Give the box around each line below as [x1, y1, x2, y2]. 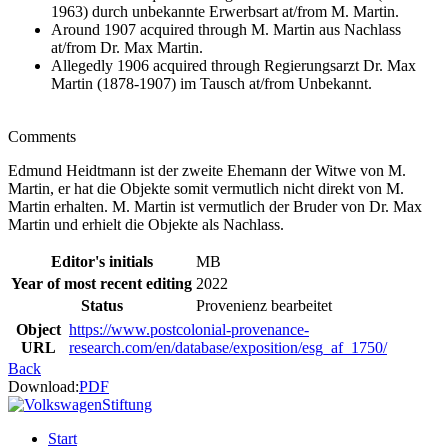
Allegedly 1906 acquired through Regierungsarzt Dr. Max [51, 57, 416, 75]
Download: [8, 378, 79, 396]
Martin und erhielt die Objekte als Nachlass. [8, 216, 284, 234]
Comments [8, 128, 76, 146]
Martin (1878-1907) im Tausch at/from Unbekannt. [51, 75, 372, 93]
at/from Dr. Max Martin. [51, 39, 203, 57]
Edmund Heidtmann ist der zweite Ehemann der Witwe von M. [8, 162, 406, 180]
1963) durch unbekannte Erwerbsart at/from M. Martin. [51, 3, 399, 21]
